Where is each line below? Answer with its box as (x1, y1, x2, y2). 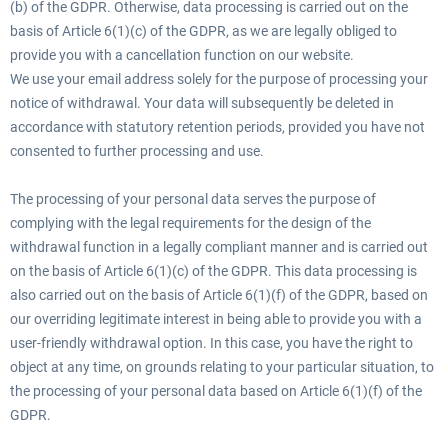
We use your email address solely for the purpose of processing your (10, 71, 428, 87)
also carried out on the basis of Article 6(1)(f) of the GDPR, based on (10, 287, 428, 303)
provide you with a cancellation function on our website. (10, 47, 357, 63)
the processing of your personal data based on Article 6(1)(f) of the (10, 383, 422, 399)
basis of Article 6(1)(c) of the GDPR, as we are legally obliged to (10, 23, 397, 39)
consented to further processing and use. (10, 143, 264, 159)
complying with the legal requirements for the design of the (10, 215, 371, 231)
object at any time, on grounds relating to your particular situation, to (10, 359, 434, 375)
